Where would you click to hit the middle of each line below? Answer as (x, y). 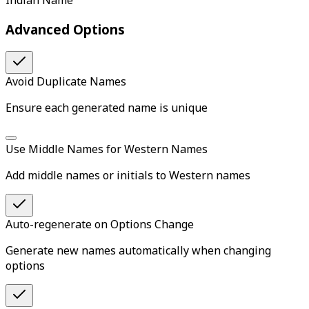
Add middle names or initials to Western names (128, 175)
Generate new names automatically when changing (138, 250)
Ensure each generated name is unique (107, 107)
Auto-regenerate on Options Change (100, 224)
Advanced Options (65, 30)
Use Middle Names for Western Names (107, 149)
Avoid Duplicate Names (66, 81)
